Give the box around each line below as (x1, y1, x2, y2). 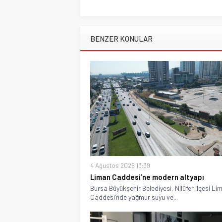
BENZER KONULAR (90, 34, 153, 43)
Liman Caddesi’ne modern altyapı (90, 172, 204, 181)
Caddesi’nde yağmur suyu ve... (90, 192, 178, 201)
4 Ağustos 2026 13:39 (90, 161, 150, 169)
